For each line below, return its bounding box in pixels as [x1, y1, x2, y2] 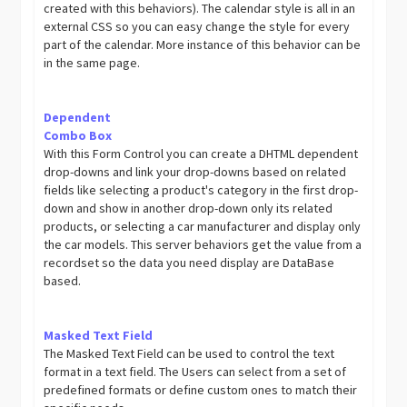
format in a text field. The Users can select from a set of [44, 363, 347, 380]
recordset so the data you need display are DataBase [44, 254, 335, 271]
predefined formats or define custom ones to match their [44, 382, 358, 398]
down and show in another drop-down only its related [44, 200, 333, 216]
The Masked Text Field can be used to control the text [44, 345, 335, 362]
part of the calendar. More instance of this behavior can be [44, 36, 362, 53]
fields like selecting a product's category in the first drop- [44, 182, 359, 198]
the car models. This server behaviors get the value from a [44, 236, 362, 253]
